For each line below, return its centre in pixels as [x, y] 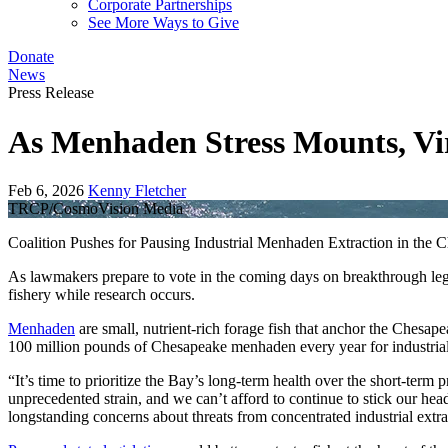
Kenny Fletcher [137, 191]
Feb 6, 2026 [46, 191]
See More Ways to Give [163, 23]
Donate [31, 57]
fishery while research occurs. [101, 295]
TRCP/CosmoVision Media [95, 209]
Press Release [51, 93]
